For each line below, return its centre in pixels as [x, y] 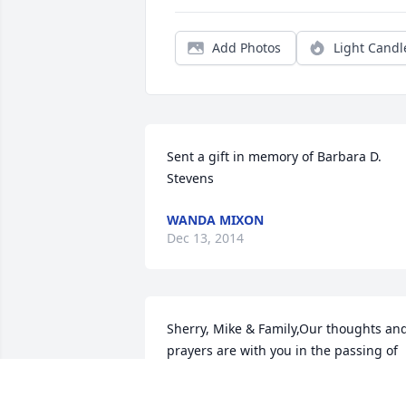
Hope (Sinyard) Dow [226, 394]
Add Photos [246, 48]
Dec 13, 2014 [205, 238]
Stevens [190, 179]
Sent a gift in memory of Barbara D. [274, 157]
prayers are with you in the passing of [282, 351]
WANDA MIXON [215, 220]
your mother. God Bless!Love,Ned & [273, 372]
